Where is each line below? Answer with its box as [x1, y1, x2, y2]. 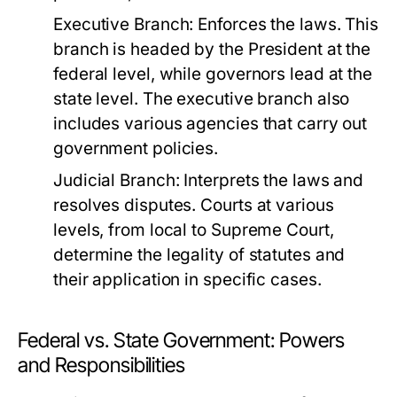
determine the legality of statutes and [53, 245, 346, 265]
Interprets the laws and [179, 170, 364, 191]
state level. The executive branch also [53, 89, 350, 109]
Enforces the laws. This [193, 14, 379, 35]
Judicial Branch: [53, 170, 180, 191]
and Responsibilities [18, 353, 185, 378]
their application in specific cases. [53, 269, 322, 290]
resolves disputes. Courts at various [53, 195, 334, 215]
